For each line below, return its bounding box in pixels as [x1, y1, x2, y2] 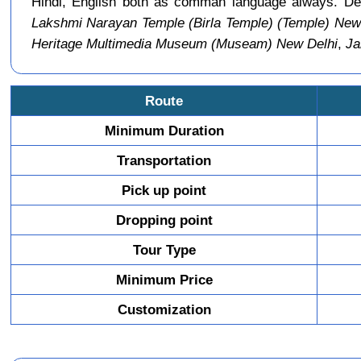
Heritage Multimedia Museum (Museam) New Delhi [31, 35, 338, 52]
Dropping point [115, 211, 213, 228]
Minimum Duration [104, 122, 224, 139]
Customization [117, 301, 211, 317]
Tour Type [132, 241, 196, 258]
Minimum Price [115, 271, 213, 288]
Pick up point [122, 181, 207, 198]
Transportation [117, 151, 212, 168]
